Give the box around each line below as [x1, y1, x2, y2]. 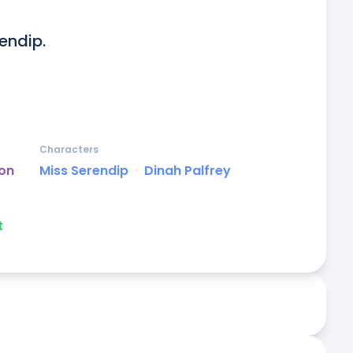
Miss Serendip [39, 162, 128, 180]
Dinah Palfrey [144, 162, 231, 180]
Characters [39, 143, 98, 157]
